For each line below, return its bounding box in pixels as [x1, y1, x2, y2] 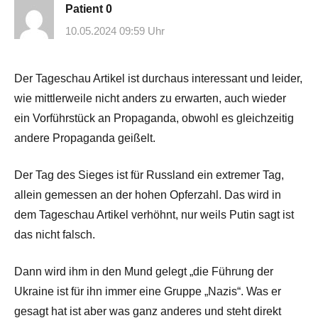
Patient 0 [65, 2, 112, 15]
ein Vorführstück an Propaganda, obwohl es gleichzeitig [14, 112, 294, 125]
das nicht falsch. [14, 229, 95, 241]
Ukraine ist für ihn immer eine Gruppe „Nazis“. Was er [14, 285, 281, 298]
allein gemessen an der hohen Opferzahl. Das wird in [14, 189, 281, 202]
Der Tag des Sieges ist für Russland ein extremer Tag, [14, 169, 284, 182]
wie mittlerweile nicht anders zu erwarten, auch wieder [14, 92, 286, 105]
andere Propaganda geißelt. [14, 132, 155, 145]
